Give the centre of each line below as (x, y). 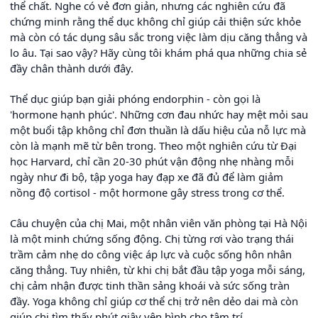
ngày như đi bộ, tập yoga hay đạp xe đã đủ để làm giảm (147, 177)
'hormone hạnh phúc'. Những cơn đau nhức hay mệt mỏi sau (159, 115)
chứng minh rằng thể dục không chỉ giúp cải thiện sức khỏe (155, 22)
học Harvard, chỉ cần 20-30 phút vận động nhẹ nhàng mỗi (152, 161)
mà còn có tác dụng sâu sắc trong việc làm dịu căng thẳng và (159, 37)
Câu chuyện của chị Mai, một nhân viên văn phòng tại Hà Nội (159, 223)
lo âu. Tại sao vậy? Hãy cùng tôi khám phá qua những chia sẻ (158, 53)
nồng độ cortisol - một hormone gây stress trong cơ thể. (147, 193)
